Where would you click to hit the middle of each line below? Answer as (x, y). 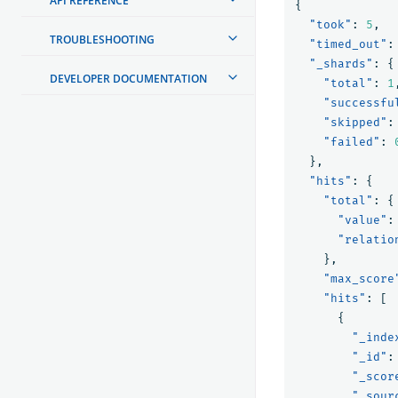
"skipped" (355, 122)
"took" (330, 24)
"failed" (352, 141)
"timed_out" (348, 44)
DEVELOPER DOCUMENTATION (128, 78)
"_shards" (341, 63)
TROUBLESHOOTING (102, 39)
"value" (362, 219)
